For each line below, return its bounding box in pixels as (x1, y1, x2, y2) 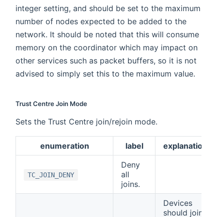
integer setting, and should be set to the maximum (15, 3, 201, 14)
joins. (121, 179, 140, 189)
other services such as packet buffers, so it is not (15, 56, 197, 66)
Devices (163, 198, 192, 208)
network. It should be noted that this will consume (15, 30, 199, 40)
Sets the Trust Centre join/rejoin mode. (15, 117, 157, 127)
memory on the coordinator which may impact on (15, 43, 198, 53)
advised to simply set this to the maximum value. (15, 69, 195, 79)
